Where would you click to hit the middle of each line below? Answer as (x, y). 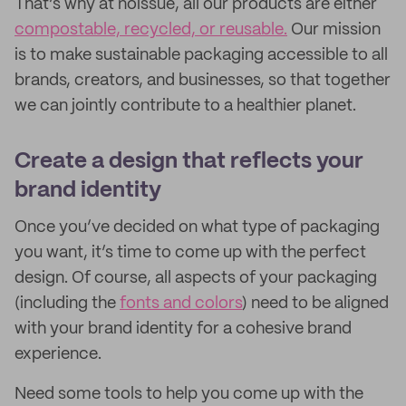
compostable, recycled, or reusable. (151, 30)
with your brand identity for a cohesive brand (183, 329)
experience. (58, 354)
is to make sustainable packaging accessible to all (201, 55)
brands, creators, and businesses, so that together (203, 81)
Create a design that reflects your (189, 162)
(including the (67, 304)
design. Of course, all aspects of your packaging (196, 278)
